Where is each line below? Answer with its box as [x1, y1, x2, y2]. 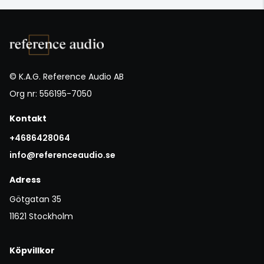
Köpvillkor [9, 244, 55, 256]
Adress [9, 173, 41, 186]
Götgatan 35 [9, 193, 61, 205]
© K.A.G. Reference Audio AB [9, 70, 124, 82]
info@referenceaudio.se [9, 148, 115, 161]
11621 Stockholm [9, 210, 73, 222]
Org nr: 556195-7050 [9, 87, 92, 100]
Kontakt [9, 112, 47, 124]
